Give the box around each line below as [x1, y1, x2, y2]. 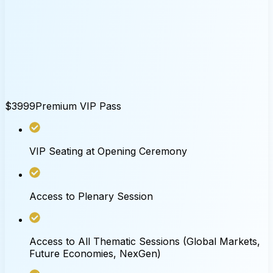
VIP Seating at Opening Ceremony [29, 144, 187, 157]
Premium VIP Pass [35, 99, 121, 112]
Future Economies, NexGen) [29, 247, 161, 260]
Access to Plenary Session [29, 190, 153, 202]
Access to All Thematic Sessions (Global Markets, [29, 235, 260, 247]
